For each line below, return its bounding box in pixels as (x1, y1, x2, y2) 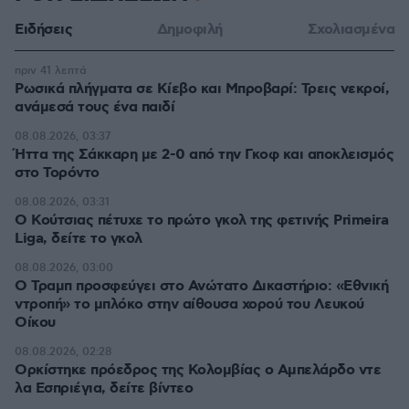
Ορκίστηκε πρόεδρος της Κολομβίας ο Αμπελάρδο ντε (15, 361, 381, 380)
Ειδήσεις (15, 20, 72, 39)
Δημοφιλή (156, 20, 223, 39)
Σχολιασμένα (307, 20, 394, 39)
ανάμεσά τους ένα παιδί (15, 98, 174, 117)
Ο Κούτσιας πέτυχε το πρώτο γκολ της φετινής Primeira (15, 211, 388, 230)
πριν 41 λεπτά (15, 64, 87, 78)
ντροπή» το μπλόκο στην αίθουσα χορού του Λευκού (15, 295, 364, 314)
